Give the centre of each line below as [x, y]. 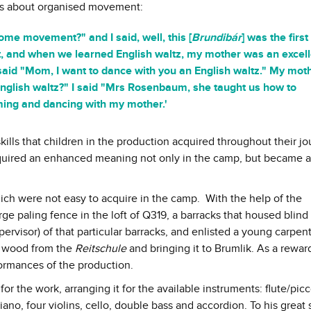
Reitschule [101, 249]
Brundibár [217, 38]
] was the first [275, 38]
